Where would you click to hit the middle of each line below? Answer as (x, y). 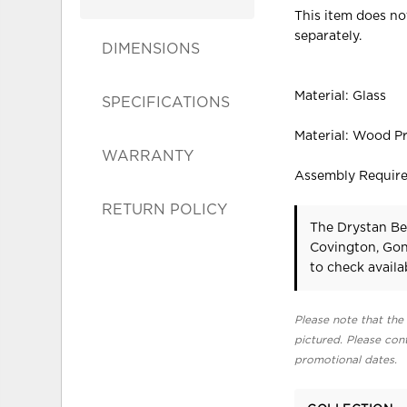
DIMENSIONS (151, 49)
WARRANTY (148, 156)
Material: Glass (341, 96)
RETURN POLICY (165, 209)
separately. (328, 36)
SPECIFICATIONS (166, 102)
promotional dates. (346, 359)
